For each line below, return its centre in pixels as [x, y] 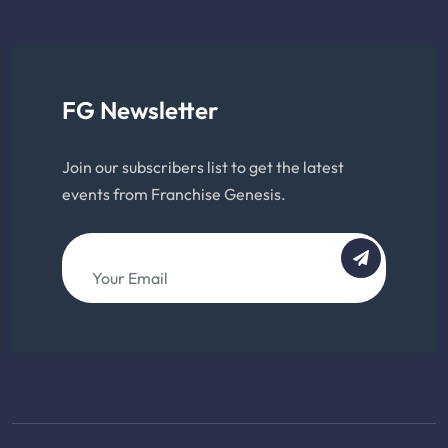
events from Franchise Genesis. [174, 193]
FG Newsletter [140, 109]
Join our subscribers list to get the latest [203, 166]
